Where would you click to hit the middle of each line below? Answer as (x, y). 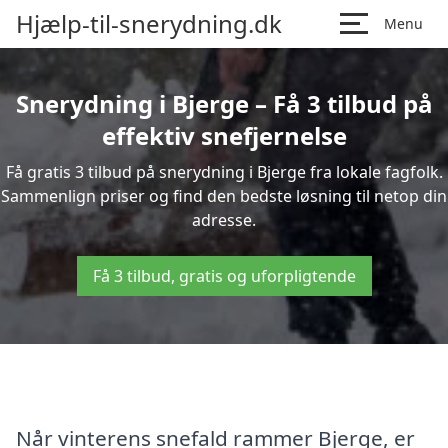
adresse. (224, 220)
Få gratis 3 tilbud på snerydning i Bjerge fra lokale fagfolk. (224, 172)
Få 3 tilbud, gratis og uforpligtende (224, 276)
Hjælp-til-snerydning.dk (149, 23)
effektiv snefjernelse (224, 135)
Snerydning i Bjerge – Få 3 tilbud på (224, 103)
